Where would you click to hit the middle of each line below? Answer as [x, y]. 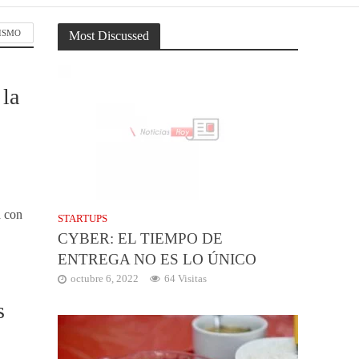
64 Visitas [186, 279]
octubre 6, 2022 [105, 279]
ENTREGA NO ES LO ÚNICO [157, 260]
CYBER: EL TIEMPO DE [141, 239]
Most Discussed [109, 36]
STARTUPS [83, 219]
